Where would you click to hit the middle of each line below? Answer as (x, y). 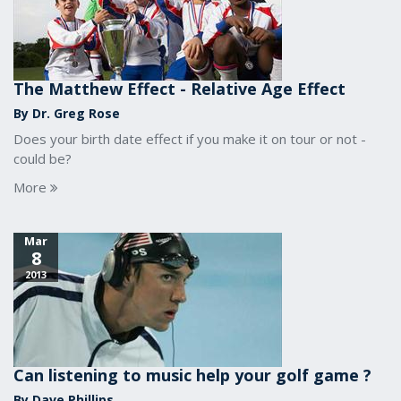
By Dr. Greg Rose (67, 113)
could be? (43, 158)
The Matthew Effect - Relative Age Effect (179, 89)
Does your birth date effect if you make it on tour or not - (190, 139)
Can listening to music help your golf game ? (192, 375)
